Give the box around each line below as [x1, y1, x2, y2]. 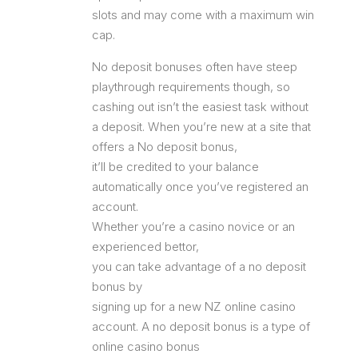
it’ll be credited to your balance [92, 158, 259, 174]
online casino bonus [92, 338, 200, 354]
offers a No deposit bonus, [92, 138, 237, 154]
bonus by [92, 278, 142, 294]
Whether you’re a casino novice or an [92, 218, 295, 234]
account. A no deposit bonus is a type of [92, 318, 310, 334]
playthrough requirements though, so [92, 78, 290, 94]
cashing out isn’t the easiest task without [92, 98, 308, 114]
